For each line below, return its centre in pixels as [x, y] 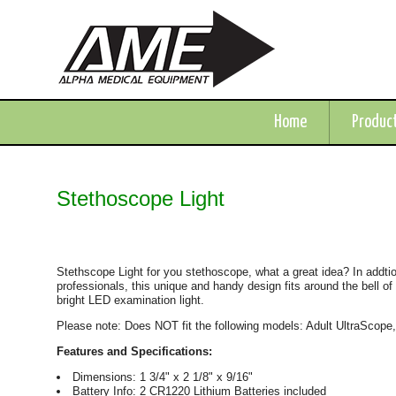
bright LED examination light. [131, 301]
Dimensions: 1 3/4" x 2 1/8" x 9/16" [163, 377]
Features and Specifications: [135, 352]
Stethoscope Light [141, 199]
